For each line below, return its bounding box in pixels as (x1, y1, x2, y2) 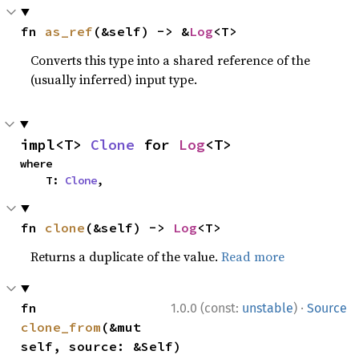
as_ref (45, 22, 94, 39)
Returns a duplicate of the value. (30, 247, 222, 265)
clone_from (21, 318, 102, 335)
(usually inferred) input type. (30, 70, 198, 88)
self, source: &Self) (21, 337, 182, 354)
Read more (221, 247, 285, 265)
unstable (242, 300, 293, 316)
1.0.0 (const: (171, 300, 242, 316)
